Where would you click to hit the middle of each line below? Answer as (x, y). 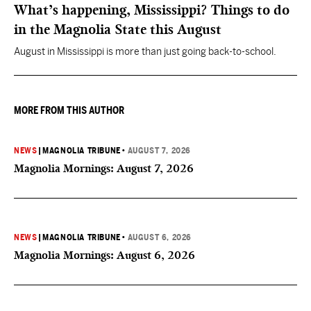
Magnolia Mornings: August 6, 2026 (104, 255)
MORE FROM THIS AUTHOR (69, 110)
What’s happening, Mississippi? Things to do (152, 10)
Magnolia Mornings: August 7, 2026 (104, 168)
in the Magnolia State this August (118, 29)
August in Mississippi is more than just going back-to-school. (145, 51)
